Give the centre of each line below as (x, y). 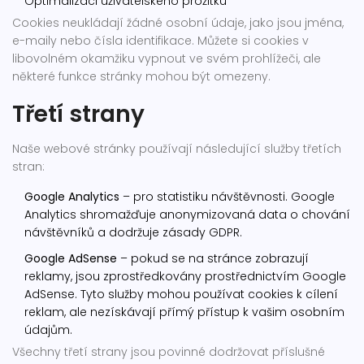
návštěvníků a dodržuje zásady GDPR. (133, 232)
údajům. (48, 330)
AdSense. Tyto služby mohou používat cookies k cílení (181, 294)
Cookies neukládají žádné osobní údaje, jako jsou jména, (178, 23)
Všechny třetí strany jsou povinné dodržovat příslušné (169, 352)
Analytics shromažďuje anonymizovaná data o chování (187, 214)
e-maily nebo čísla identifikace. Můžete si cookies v (160, 41)
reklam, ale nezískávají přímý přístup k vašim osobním (184, 312)
